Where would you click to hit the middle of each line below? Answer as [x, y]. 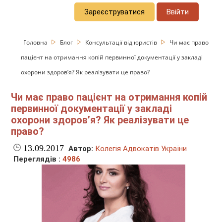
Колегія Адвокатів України [141, 149]
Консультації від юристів [122, 42]
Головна [36, 42]
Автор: [81, 149]
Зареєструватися [115, 12]
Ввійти [178, 12]
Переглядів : [38, 159]
